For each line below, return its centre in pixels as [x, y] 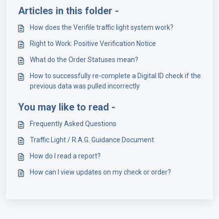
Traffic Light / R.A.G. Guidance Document [92, 140]
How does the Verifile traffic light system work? [102, 28]
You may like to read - [67, 107]
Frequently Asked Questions [73, 124]
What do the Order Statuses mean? [84, 60]
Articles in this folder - [68, 11]
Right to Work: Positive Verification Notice [93, 44]
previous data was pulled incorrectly [85, 86]
